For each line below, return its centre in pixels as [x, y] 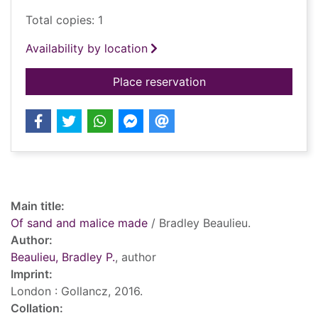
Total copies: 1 [64, 20]
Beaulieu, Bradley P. [63, 257]
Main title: [38, 206]
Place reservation [159, 82]
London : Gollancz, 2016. [77, 291]
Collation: [37, 308]
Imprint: [32, 274]
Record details [60, 172]
